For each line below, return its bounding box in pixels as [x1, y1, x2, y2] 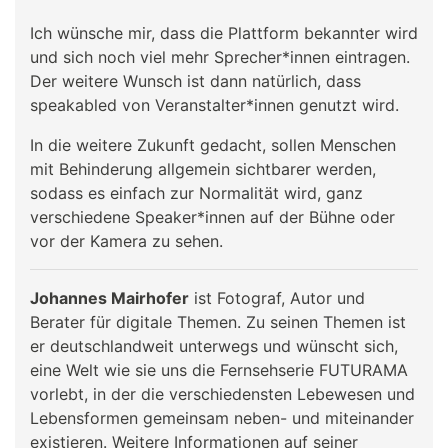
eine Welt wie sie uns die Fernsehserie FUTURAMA [30, 359, 408, 380]
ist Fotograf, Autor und [189, 287, 365, 308]
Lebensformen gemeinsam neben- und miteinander [30, 407, 414, 428]
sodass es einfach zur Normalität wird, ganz [30, 182, 363, 203]
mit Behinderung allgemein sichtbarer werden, [30, 158, 376, 179]
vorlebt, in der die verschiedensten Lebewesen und [30, 383, 415, 404]
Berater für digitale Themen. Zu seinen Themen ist [30, 311, 406, 332]
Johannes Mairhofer [30, 287, 189, 308]
